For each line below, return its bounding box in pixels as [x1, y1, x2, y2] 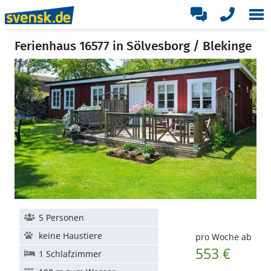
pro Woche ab [195, 231, 252, 243]
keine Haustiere [39, 230, 102, 241]
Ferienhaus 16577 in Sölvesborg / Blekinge [15, 38, 252, 54]
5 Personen [39, 212, 84, 223]
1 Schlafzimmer [39, 248, 102, 260]
